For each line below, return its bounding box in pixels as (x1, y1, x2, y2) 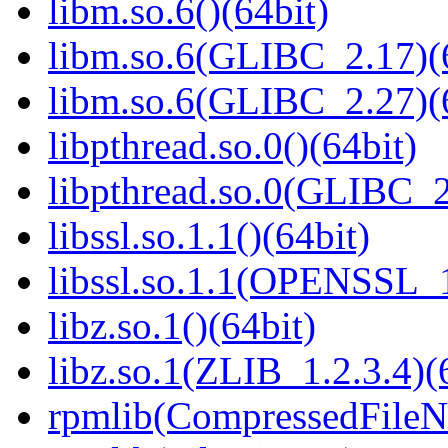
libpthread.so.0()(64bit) (48, 124, 417, 168)
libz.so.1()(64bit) (48, 304, 316, 348)
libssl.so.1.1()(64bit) (48, 214, 370, 258)
